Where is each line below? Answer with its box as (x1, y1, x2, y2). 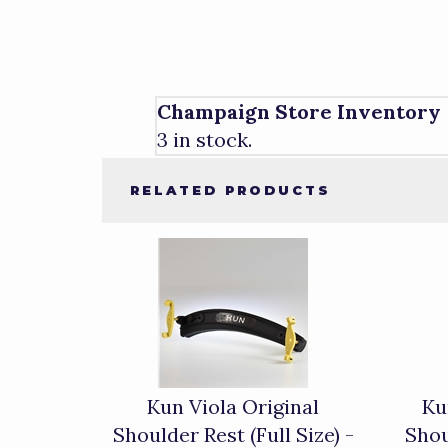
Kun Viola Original (147, 394, 320, 419)
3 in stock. (156, 126, 252, 152)
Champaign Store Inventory (156, 98, 441, 124)
